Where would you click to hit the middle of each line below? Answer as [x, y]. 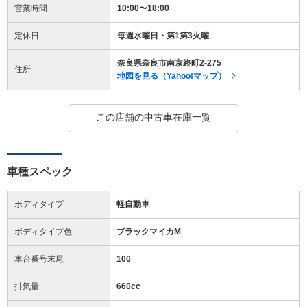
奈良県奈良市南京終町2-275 [169, 63]
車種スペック [40, 171]
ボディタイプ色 [43, 231]
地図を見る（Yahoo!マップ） [172, 76]
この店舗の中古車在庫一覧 [153, 117]
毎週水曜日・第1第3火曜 [163, 35]
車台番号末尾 [39, 259]
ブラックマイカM [149, 231]
